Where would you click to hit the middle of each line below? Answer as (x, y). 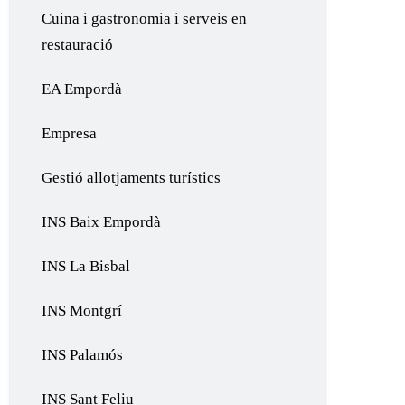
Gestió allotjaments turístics (132, 178)
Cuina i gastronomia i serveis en (145, 19)
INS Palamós (83, 355)
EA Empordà (82, 89)
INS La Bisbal (86, 266)
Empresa (70, 133)
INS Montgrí (82, 311)
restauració (78, 45)
